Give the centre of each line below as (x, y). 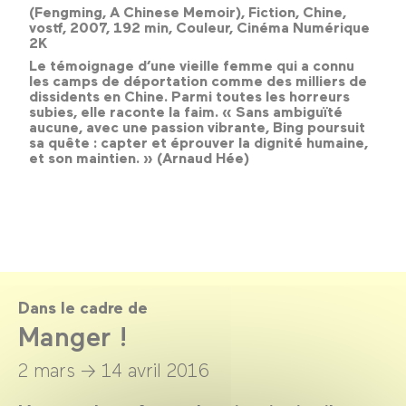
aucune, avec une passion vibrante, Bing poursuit (197, 127)
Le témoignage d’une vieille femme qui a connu (192, 66)
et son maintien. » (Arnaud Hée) (139, 158)
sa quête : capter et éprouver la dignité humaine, (198, 143)
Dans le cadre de (83, 308)
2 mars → (57, 369)
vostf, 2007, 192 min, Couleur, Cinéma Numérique (199, 28)
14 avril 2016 (155, 369)
